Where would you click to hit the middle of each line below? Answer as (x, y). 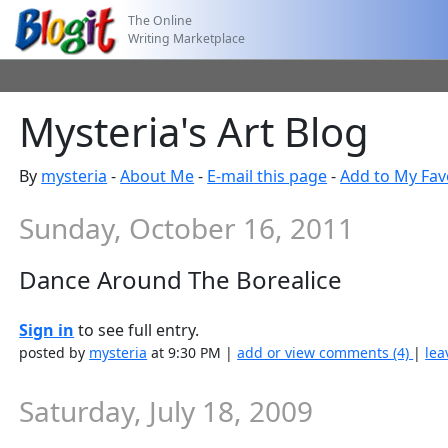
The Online (160, 20)
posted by (54, 352)
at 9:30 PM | (192, 352)
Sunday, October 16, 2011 (187, 228)
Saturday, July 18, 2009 (166, 411)
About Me (157, 176)
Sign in (47, 330)
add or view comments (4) (325, 352)
